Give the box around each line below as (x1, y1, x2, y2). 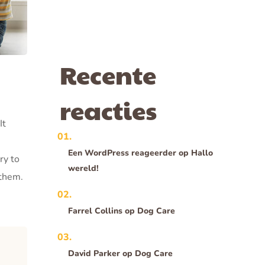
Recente (60, 57, 156, 92)
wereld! (68, 163, 99, 174)
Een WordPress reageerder (68, 147, 177, 159)
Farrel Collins (68, 205, 123, 216)
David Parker (68, 248, 121, 259)
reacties (60, 92, 157, 127)
